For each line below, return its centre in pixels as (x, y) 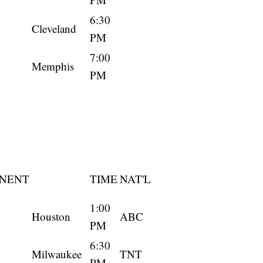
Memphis (53, 66)
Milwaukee (57, 254)
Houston (51, 217)
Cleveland (54, 29)
